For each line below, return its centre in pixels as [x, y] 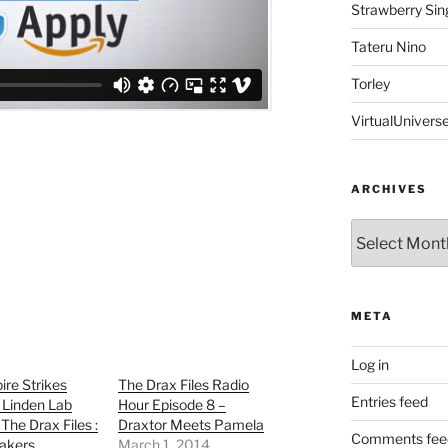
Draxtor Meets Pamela [191, 425]
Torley [370, 84]
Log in [369, 365]
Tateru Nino [388, 47]
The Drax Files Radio [184, 385]
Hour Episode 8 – [172, 405]
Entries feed [389, 402]
